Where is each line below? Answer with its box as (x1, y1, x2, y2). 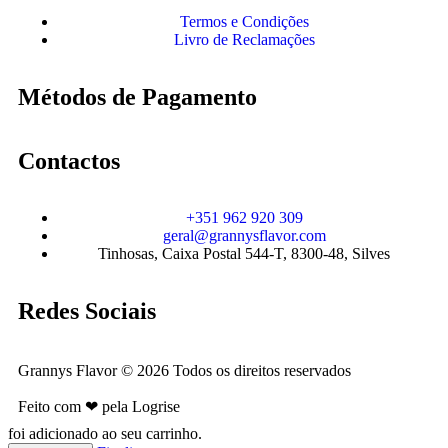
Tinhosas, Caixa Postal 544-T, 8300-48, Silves (98, 244, 390, 262)
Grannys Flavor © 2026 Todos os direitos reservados (18, 361, 351, 379)
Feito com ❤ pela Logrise (18, 397, 180, 415)
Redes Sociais (18, 297, 156, 324)
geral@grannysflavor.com (162, 226, 326, 244)
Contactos (18, 147, 120, 174)
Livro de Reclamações (173, 30, 315, 48)
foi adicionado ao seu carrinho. (8, 424, 202, 442)
